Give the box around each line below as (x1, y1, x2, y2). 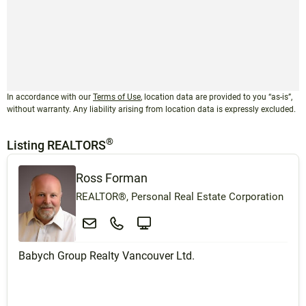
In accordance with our (7, 92, 93, 102)
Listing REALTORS (7, 138, 106, 153)
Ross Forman (76, 171, 148, 186)
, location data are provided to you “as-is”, (141, 92, 292, 102)
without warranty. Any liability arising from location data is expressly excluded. (7, 105, 296, 115)
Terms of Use (93, 92, 141, 102)
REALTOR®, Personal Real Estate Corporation (76, 191, 283, 204)
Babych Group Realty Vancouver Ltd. (18, 249, 195, 263)
